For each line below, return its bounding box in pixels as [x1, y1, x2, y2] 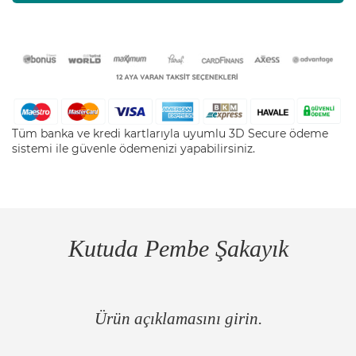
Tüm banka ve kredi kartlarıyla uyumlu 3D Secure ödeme [12, 126, 328, 141]
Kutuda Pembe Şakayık [68, 235, 288, 262]
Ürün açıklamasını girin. [94, 309, 262, 329]
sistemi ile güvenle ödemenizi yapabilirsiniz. [12, 141, 255, 157]
